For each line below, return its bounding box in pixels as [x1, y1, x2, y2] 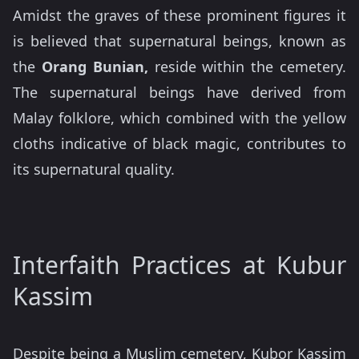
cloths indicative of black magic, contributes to [13, 134, 346, 153]
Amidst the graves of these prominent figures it [13, 6, 346, 25]
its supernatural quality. [13, 159, 175, 179]
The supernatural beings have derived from [13, 83, 346, 102]
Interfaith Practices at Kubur [13, 248, 346, 281]
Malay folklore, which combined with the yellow [13, 108, 346, 127]
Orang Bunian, [41, 57, 148, 76]
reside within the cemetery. [147, 57, 347, 76]
